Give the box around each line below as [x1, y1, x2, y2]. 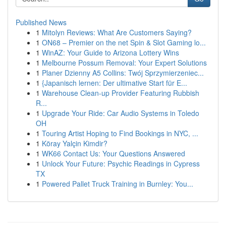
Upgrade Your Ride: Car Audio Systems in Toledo [42, 108, 199, 118]
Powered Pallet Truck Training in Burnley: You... [42, 179, 193, 189]
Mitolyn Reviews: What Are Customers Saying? [42, 27, 192, 37]
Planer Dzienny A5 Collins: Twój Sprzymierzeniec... [42, 68, 204, 78]
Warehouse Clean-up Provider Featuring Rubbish [42, 88, 199, 98]
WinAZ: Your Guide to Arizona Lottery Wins [42, 47, 179, 58]
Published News [16, 17, 67, 27]
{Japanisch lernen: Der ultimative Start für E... [42, 78, 187, 88]
